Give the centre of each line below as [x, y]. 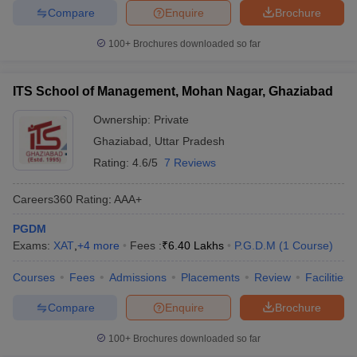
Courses [34, 277]
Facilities [327, 277]
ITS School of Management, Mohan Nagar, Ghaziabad [173, 91]
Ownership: [124, 120]
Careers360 [43, 199]
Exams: [33, 245]
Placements [210, 277]
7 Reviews [190, 163]
